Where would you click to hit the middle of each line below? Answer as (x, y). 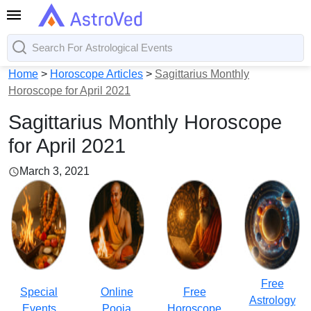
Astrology (272, 300)
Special (39, 292)
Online (117, 292)
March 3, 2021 (54, 171)
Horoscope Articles (96, 74)
